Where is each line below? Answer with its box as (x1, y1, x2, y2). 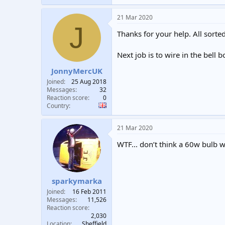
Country (47, 101, 69, 110)
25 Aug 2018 (71, 77, 106, 86)
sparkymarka (51, 176, 102, 186)
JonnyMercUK (51, 65, 102, 76)
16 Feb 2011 (72, 187, 106, 196)
